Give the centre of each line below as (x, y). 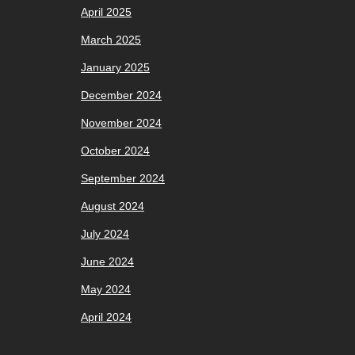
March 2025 (111, 40)
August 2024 (113, 206)
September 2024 (123, 179)
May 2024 (106, 290)
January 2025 (115, 68)
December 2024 (121, 95)
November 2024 (121, 123)
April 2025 (106, 12)
